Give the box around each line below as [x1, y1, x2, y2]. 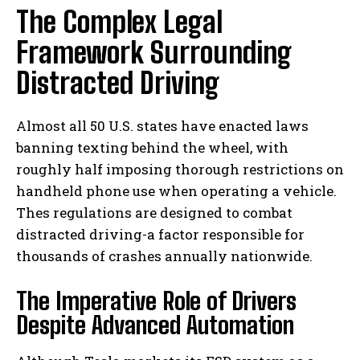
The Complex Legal [16, 5, 223, 40]
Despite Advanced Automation [16, 310, 294, 340]
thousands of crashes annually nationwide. [16, 247, 313, 266]
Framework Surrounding [16, 35, 292, 71]
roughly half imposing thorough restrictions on [16, 160, 344, 179]
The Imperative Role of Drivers [16, 286, 297, 316]
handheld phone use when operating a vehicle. [16, 182, 337, 201]
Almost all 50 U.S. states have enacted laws [16, 117, 309, 136]
